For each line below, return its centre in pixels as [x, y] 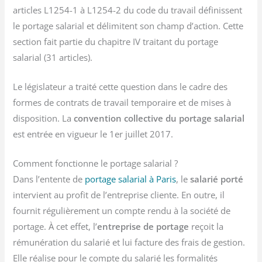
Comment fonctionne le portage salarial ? [96, 163]
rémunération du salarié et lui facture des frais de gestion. [129, 242]
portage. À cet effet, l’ [55, 227]
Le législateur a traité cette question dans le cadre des [120, 86]
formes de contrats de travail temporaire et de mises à [122, 102]
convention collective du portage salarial [159, 118]
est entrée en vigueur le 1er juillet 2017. [93, 134]
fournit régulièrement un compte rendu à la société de [122, 211]
